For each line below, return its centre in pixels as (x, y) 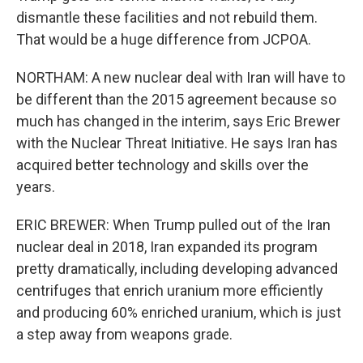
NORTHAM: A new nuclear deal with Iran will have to (181, 77)
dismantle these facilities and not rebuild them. (167, 17)
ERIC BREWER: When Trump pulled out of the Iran (173, 225)
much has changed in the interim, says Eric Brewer (178, 121)
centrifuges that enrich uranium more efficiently (170, 290)
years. (36, 187)
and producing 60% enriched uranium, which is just (179, 312)
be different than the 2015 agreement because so (176, 99)
